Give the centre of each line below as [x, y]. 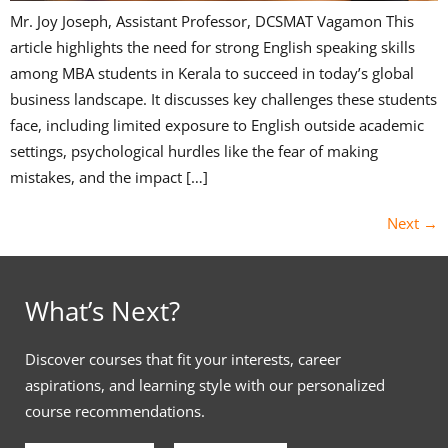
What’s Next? [102, 310]
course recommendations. [115, 410]
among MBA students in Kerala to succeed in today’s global [212, 72]
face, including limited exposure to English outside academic [217, 124]
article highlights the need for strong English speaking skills [212, 46]
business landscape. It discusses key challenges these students [223, 98]
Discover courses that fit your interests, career [183, 358]
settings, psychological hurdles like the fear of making [194, 150]
